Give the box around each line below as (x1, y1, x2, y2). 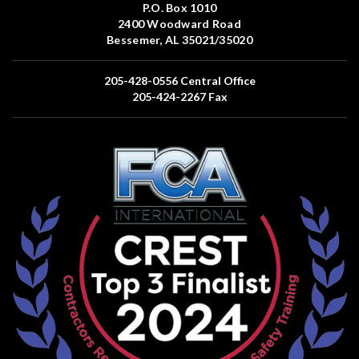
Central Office (177, 74, 256, 88)
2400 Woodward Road (117, 17, 242, 31)
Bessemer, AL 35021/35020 (107, 33, 252, 47)
